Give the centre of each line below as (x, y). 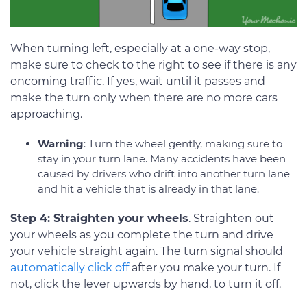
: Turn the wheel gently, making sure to (183, 144)
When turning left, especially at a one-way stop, (140, 49)
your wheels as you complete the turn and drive (142, 235)
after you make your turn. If (205, 268)
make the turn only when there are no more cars (144, 98)
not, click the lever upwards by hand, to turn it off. (146, 284)
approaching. (46, 114)
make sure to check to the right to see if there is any (153, 65)
